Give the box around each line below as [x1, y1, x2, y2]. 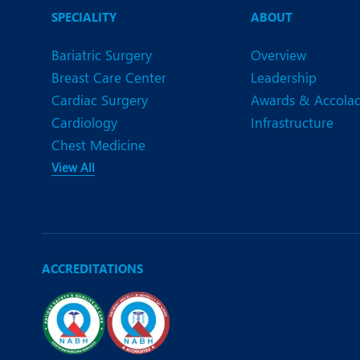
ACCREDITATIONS [42, 260, 143, 277]
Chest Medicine [51, 136, 145, 154]
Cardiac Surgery [51, 91, 148, 109]
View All [51, 159, 95, 176]
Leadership [251, 68, 317, 87]
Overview [251, 46, 306, 64]
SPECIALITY [51, 9, 117, 26]
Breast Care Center [51, 68, 166, 87]
